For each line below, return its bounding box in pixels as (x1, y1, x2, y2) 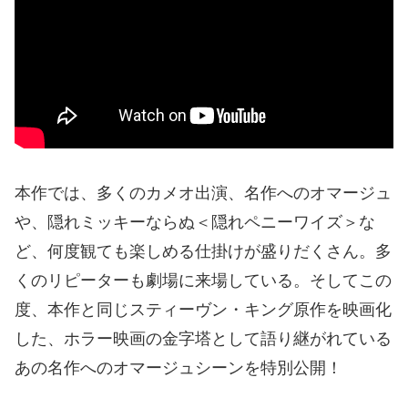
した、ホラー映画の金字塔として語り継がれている (15, 329, 392, 348)
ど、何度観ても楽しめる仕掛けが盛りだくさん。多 (15, 241, 392, 260)
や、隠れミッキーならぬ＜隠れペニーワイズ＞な (15, 212, 375, 231)
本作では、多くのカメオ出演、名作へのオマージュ (15, 183, 392, 202)
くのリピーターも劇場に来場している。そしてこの (15, 270, 392, 290)
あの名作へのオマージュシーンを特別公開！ (15, 358, 342, 377)
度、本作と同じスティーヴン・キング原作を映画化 (15, 300, 392, 319)
